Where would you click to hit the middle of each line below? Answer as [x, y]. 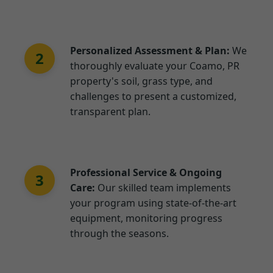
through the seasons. [119, 234]
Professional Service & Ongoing [146, 173]
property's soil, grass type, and [141, 81]
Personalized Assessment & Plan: [150, 51]
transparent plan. [110, 112]
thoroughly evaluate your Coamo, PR [155, 66]
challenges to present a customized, [153, 97]
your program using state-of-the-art [153, 203]
